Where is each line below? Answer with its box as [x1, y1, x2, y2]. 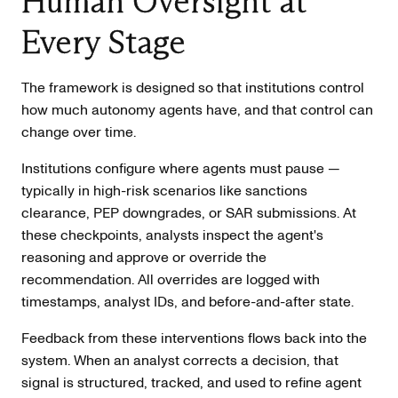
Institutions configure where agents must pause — [21, 157, 340, 178]
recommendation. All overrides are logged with [21, 268, 320, 289]
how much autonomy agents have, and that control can [21, 99, 373, 119]
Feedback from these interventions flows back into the [21, 327, 367, 347]
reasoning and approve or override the [21, 246, 267, 267]
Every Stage [21, 22, 186, 63]
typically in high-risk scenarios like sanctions [21, 179, 307, 200]
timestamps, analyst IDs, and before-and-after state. [21, 291, 354, 311]
